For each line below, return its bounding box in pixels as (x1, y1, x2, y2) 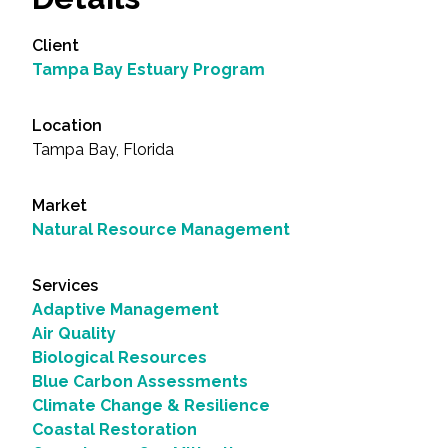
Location (32, 116, 102, 136)
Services (32, 276, 98, 296)
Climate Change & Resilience (32, 396, 270, 416)
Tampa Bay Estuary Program (32, 60, 265, 80)
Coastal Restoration (32, 420, 197, 440)
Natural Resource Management (32, 220, 290, 240)
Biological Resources (32, 348, 207, 368)
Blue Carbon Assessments (32, 372, 248, 392)
